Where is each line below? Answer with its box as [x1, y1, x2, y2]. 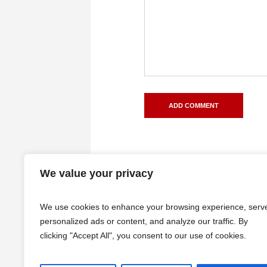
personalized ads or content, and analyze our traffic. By [40, 216, 248, 226]
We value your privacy [40, 167, 153, 179]
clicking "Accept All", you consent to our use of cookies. [40, 231, 246, 240]
